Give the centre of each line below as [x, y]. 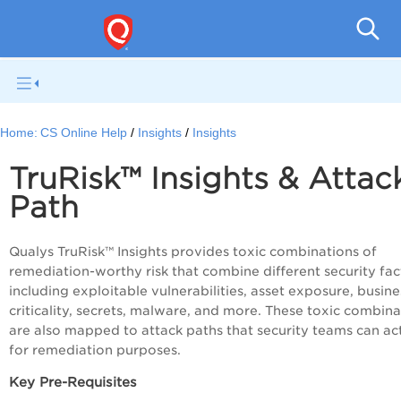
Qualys [33, 252]
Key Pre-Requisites [77, 382]
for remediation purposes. [98, 350]
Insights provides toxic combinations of [247, 252]
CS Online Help [84, 133]
